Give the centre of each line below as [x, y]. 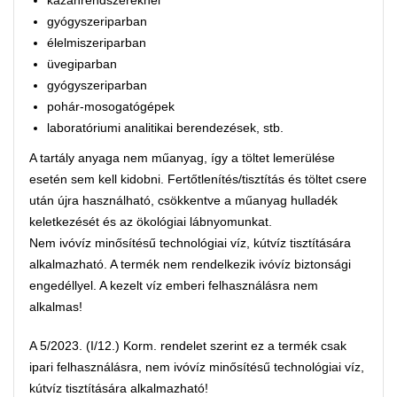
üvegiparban [82, 63]
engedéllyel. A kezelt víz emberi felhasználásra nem [174, 285]
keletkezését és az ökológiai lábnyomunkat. [151, 221]
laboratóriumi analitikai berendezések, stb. [165, 127]
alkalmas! [56, 306]
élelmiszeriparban [97, 42]
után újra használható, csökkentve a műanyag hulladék [183, 200]
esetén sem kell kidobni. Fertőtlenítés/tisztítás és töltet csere [198, 179]
